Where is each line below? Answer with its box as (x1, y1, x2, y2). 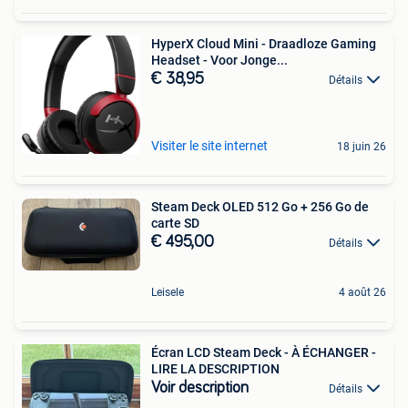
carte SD (151, 215, 199, 230)
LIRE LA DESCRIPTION (151, 362, 280, 377)
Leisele (151, 286, 184, 300)
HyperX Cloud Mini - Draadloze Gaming (151, 36, 376, 51)
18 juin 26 (337, 139, 386, 153)
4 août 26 (339, 286, 386, 300)
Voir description (151, 380, 249, 397)
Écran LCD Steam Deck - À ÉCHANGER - (151, 345, 376, 361)
